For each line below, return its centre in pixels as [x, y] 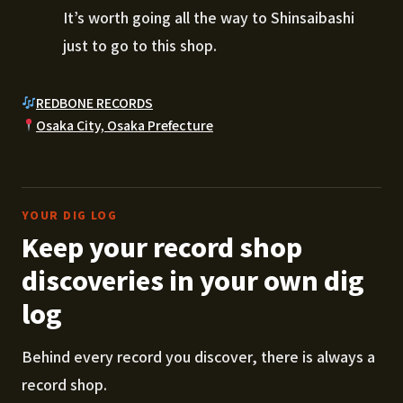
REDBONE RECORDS [94, 102]
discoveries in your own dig [193, 279]
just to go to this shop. [140, 45]
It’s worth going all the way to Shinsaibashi [209, 17]
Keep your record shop [162, 246]
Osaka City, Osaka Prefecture [124, 125]
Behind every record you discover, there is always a [198, 356]
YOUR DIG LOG [70, 214]
